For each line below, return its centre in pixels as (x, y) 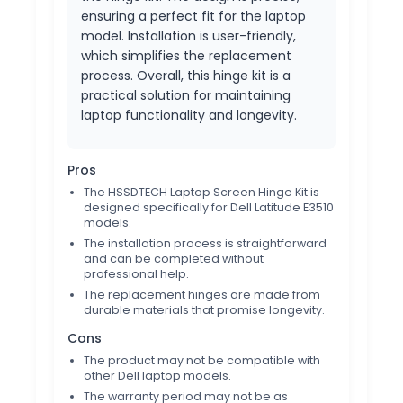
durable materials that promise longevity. (204, 310)
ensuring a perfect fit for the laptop (193, 17)
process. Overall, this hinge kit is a (186, 76)
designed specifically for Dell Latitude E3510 (209, 208)
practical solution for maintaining (186, 96)
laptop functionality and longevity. (189, 116)
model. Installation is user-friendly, (188, 36)
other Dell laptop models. (157, 376)
